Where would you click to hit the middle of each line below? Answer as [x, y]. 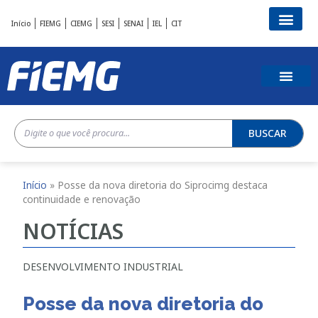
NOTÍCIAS [73, 231]
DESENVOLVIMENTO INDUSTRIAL [103, 267]
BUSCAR [268, 133]
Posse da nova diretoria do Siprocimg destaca [163, 185]
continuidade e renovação [82, 199]
